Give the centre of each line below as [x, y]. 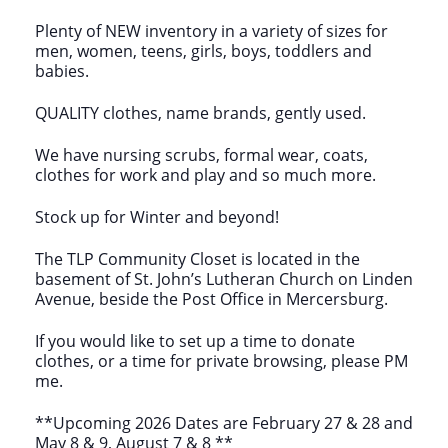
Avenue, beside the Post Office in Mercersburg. [211, 298]
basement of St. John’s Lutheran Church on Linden [224, 278]
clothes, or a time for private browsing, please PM [221, 360]
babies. [62, 70]
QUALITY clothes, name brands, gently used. [200, 112]
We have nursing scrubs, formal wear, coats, [201, 154]
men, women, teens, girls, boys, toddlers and [203, 50]
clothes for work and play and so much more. [205, 174]
